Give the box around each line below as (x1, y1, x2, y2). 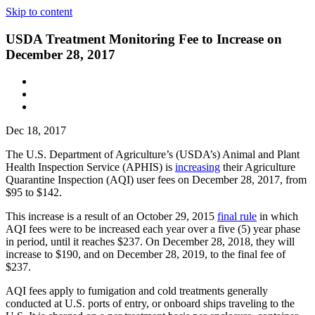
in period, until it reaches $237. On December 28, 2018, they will (6, 236, 295, 248)
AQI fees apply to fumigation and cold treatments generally (6, 285, 268, 297)
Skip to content (6, 6, 72, 18)
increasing (175, 161, 220, 174)
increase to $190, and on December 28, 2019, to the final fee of (6, 248, 285, 261)
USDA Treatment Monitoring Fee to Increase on (6, 31, 282, 46)
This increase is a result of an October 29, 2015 (6, 210, 217, 223)
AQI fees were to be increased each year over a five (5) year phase (6, 223, 300, 236)
